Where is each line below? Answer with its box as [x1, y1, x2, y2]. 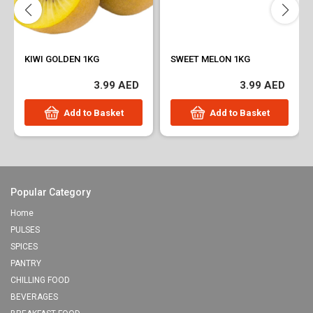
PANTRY [10, 259, 41, 268]
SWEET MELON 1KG [170, 54, 250, 64]
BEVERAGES [10, 292, 58, 302]
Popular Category [10, 187, 91, 198]
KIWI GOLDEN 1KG [24, 54, 99, 64]
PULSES [10, 225, 40, 235]
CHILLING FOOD [10, 275, 70, 285]
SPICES [10, 242, 38, 252]
